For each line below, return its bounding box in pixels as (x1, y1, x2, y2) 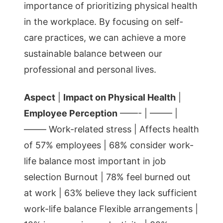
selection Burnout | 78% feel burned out (24, 172, 191, 182)
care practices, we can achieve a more (24, 32, 186, 43)
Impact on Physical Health (63, 92, 176, 103)
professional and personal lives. (24, 64, 156, 75)
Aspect (24, 92, 55, 103)
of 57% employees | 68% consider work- (24, 140, 194, 150)
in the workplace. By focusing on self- (24, 16, 183, 27)
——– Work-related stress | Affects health (24, 124, 199, 134)
